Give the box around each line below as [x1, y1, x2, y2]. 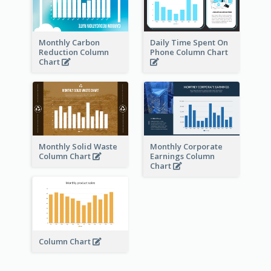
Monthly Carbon [38, 36, 100, 48]
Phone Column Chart [149, 46, 230, 57]
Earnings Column [149, 150, 215, 162]
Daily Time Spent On [149, 36, 228, 48]
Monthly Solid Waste [38, 140, 117, 152]
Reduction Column [38, 46, 109, 57]
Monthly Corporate [149, 140, 223, 152]
